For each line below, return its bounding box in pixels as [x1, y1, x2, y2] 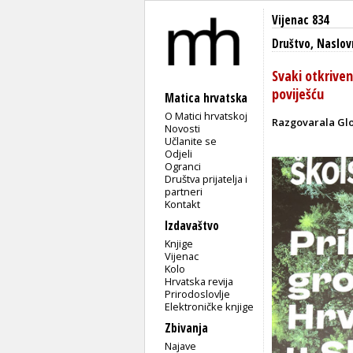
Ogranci [165, 158, 202, 173]
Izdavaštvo [165, 217, 219, 234]
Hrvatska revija [165, 273, 234, 288]
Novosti [165, 121, 201, 136]
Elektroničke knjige [165, 299, 255, 314]
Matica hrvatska [165, 89, 247, 106]
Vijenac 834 [272, 12, 329, 28]
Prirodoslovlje [165, 286, 231, 301]
